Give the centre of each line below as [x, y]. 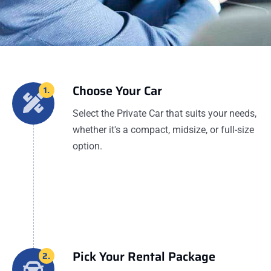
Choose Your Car [117, 91]
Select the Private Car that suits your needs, [165, 114]
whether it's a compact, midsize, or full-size [163, 130]
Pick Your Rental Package [144, 257]
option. [87, 146]
